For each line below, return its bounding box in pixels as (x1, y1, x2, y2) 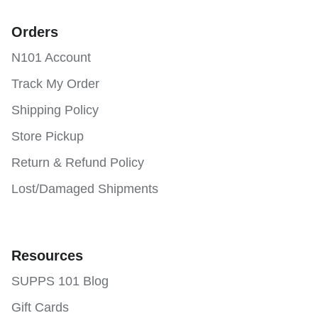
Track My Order (11, 77, 99, 92)
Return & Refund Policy (11, 155, 144, 170)
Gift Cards (11, 300, 69, 315)
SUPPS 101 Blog (11, 274, 109, 289)
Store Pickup (11, 129, 84, 144)
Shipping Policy (11, 103, 99, 118)
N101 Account (11, 50, 91, 65)
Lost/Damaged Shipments (11, 182, 158, 197)
